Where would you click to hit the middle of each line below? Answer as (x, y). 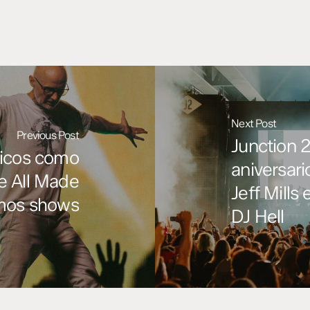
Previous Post (48, 135)
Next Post (254, 123)
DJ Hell (258, 216)
